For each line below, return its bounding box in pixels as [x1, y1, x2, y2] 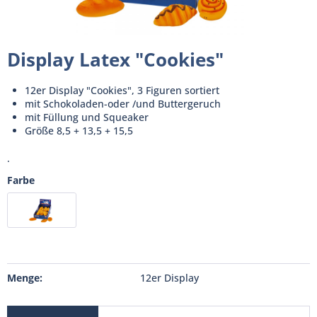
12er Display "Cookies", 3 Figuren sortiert [25, 83, 219, 97]
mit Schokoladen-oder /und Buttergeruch [25, 97, 221, 110]
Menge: [7, 271, 42, 284]
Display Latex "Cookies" [7, 47, 224, 72]
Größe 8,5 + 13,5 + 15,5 [25, 124, 133, 137]
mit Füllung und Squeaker [25, 110, 149, 124]
